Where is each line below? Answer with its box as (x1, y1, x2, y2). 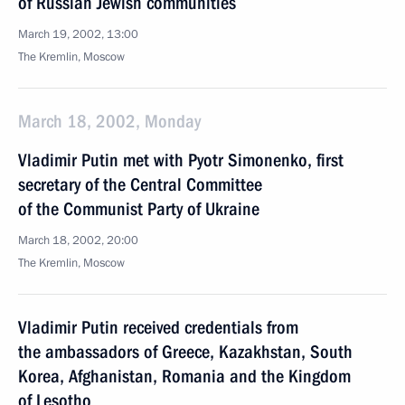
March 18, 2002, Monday (18, 110, 201, 132)
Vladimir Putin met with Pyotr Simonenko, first (18, 149, 344, 171)
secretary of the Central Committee (18, 174, 262, 195)
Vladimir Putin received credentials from (18, 316, 298, 338)
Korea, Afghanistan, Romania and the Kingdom (18, 365, 351, 387)
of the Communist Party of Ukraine (18, 198, 259, 220)
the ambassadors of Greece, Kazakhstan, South (18, 341, 353, 363)
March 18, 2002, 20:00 (18, 232, 138, 249)
